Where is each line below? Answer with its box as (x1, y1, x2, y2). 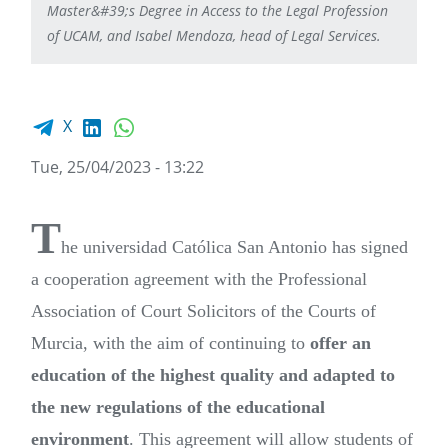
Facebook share (55, 104, 98, 127)
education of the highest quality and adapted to (31, 365, 395, 386)
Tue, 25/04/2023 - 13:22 (31, 156, 204, 179)
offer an (310, 333, 371, 354)
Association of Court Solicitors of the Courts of (31, 301, 376, 322)
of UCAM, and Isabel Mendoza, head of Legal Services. (47, 26, 381, 46)
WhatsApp (136, 104, 214, 127)
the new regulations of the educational (31, 397, 325, 418)
